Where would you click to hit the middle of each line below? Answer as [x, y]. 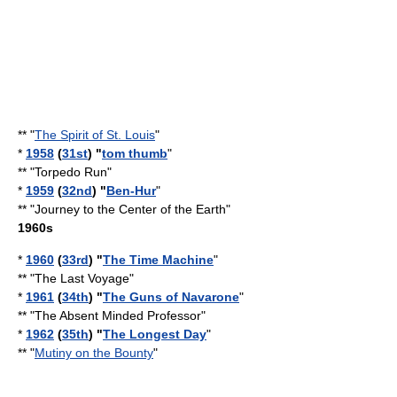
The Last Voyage [82, 278]
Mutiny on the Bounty [94, 353]
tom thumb [135, 153]
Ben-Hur [131, 191]
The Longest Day [155, 334]
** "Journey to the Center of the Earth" [124, 209]
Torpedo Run [71, 172]
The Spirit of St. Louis [95, 135]
